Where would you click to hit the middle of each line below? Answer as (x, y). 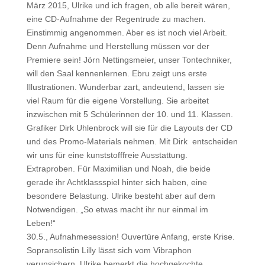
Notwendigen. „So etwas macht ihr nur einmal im (117, 209)
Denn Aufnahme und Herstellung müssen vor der (118, 46)
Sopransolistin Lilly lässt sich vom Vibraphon (109, 250)
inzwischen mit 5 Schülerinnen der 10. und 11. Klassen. (130, 114)
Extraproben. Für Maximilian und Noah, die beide (118, 169)
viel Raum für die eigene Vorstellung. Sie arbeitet (117, 101)
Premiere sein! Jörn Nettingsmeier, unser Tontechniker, (129, 60)
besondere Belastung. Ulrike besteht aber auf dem (121, 196)
